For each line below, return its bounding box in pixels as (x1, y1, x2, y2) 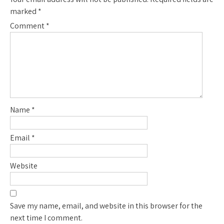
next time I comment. (10, 212, 82, 223)
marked (10, 5, 38, 16)
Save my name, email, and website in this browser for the (10, 200, 202, 211)
